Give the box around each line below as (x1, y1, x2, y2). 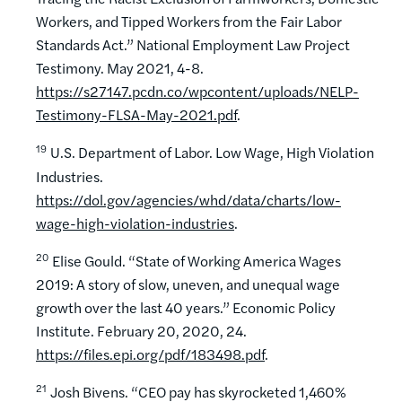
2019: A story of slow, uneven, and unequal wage (36, 274, 340, 295)
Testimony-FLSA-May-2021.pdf (36, 104, 237, 126)
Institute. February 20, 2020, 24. (36, 320, 247, 342)
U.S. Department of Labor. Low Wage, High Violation (50, 142, 374, 163)
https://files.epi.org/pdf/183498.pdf (36, 344, 265, 365)
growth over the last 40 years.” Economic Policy (36, 297, 336, 319)
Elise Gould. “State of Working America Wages (52, 250, 341, 272)
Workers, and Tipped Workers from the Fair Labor (36, 11, 342, 32)
